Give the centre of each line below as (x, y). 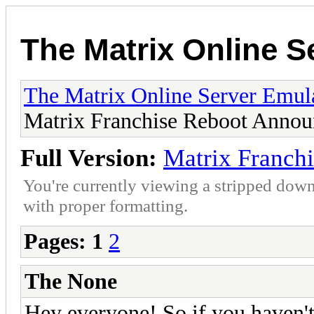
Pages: (55, 241)
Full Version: (89, 158)
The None (71, 281)
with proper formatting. (105, 205)
